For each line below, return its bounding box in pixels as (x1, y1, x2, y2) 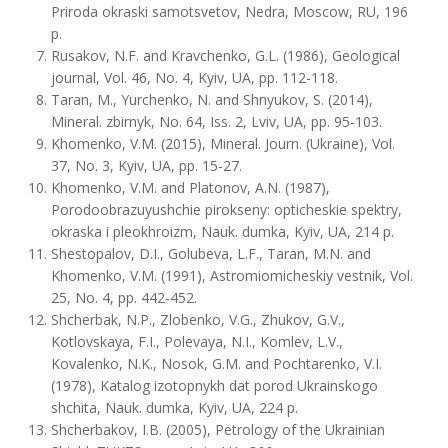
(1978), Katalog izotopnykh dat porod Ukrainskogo (51, 376, 378, 395)
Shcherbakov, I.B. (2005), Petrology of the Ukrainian (51, 420, 385, 439)
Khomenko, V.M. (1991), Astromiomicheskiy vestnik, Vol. (51, 266, 413, 285)
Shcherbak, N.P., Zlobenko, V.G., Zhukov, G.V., (51, 310, 345, 329)
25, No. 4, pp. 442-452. (51, 288, 197, 307)
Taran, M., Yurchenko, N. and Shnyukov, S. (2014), (51, 90, 373, 109)
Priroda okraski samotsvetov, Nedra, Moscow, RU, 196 (51, 2, 408, 21)
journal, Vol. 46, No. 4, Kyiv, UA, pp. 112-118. (51, 68, 338, 87)
